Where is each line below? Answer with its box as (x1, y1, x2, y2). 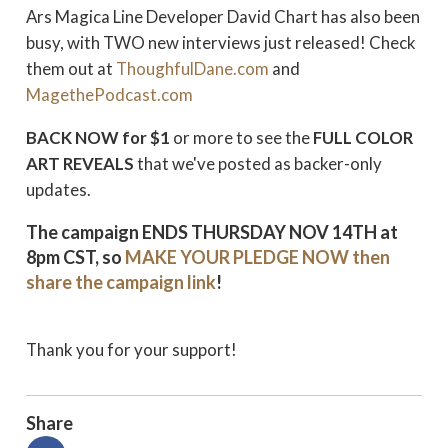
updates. (26, 178, 91, 200)
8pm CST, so (26, 245, 125, 268)
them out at (26, 57, 116, 79)
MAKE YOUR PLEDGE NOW (125, 245, 349, 268)
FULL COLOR (313, 126, 413, 148)
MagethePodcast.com (26, 83, 193, 105)
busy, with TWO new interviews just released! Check (26, 31, 416, 53)
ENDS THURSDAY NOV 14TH (142, 220, 377, 243)
